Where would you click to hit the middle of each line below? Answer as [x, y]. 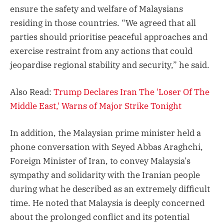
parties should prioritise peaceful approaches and [109, 37]
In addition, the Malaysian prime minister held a [105, 133]
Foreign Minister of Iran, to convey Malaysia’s [100, 161]
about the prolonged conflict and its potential [100, 217]
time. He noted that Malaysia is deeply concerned [107, 203]
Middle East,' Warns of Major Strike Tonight [96, 106]
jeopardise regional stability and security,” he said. [110, 65]
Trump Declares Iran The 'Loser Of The [131, 92]
